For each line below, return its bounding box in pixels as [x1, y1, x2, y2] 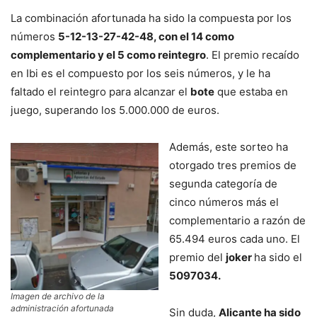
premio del [169, 250, 226, 264]
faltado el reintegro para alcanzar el [11, 84, 190, 98]
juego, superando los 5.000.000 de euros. [11, 103, 219, 117]
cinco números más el [169, 195, 279, 209]
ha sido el [254, 250, 302, 264]
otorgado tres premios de [169, 158, 296, 172]
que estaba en [214, 84, 288, 98]
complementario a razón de [169, 213, 306, 227]
